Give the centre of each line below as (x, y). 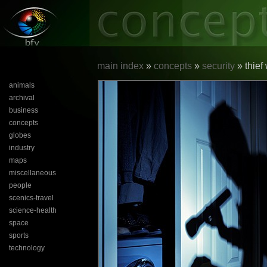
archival (22, 98)
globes (20, 135)
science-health (33, 210)
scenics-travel (31, 198)
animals (22, 85)
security (218, 66)
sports (19, 235)
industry (22, 148)
